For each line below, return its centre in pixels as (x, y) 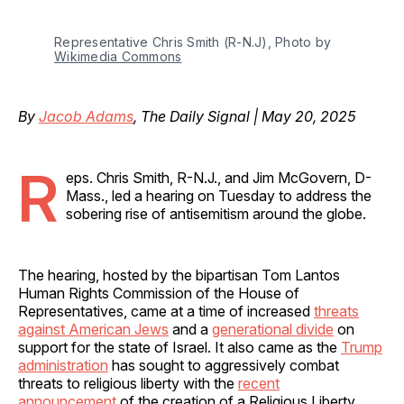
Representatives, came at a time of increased (166, 311)
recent (259, 383)
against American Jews (93, 329)
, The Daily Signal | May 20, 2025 (245, 116)
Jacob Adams (86, 116)
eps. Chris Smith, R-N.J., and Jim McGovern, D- (219, 177)
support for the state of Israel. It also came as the (179, 347)
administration (63, 365)
